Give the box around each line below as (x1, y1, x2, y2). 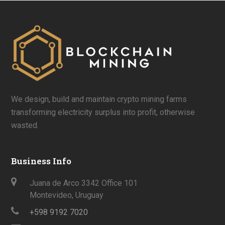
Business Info (11, 155, 72, 167)
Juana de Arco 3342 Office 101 (30, 178, 138, 188)
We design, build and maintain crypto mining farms (11, 94, 187, 104)
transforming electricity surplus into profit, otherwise (11, 107, 195, 117)
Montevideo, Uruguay (30, 190, 104, 200)
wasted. (11, 120, 39, 130)
